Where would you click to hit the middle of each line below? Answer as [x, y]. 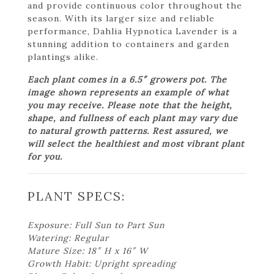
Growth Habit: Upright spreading [102, 263]
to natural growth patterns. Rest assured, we [128, 131]
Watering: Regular [68, 238]
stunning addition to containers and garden [128, 44]
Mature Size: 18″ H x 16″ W [88, 250]
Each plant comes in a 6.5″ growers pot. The [127, 79]
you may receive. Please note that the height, [130, 105]
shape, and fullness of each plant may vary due [133, 118]
